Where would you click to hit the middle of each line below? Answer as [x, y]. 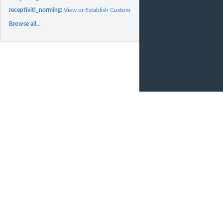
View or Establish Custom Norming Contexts [122, 10]
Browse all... [25, 24]
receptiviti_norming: [37, 10]
